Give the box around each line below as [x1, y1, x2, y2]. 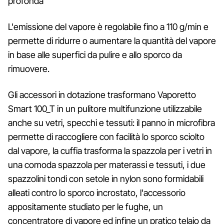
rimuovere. [8, 63, 49, 74]
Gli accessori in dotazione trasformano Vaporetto [8, 89, 196, 100]
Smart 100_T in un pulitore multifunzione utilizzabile [8, 103, 202, 114]
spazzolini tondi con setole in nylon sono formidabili [8, 173, 203, 184]
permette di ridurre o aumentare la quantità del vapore [8, 35, 216, 46]
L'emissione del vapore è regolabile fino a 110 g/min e [8, 21, 208, 32]
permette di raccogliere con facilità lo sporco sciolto [8, 131, 204, 142]
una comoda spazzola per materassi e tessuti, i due [8, 159, 205, 170]
